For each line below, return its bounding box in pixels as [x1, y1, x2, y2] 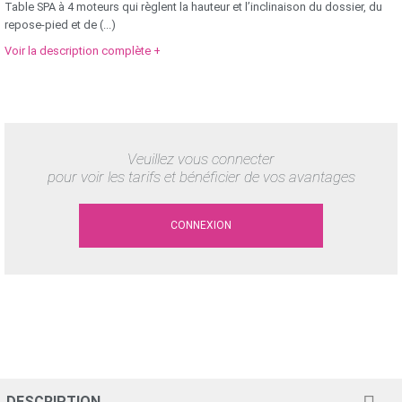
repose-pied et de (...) [4, 18, 116, 32]
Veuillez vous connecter [127, 150, 275, 169]
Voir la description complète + [4, 44, 161, 58]
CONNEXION [170, 218, 232, 232]
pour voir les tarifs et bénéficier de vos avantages [47, 168, 355, 187]
